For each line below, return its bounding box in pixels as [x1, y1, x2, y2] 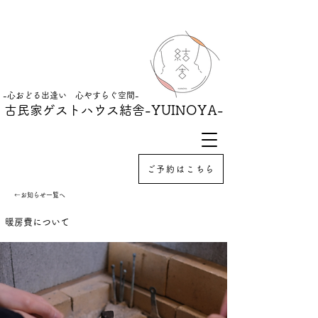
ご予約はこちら [146, 165, 216, 173]
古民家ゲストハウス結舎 [4, 104, 145, 116]
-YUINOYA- [144, 104, 224, 116]
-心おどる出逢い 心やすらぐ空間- [3, 91, 139, 99]
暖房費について [5, 217, 70, 226]
